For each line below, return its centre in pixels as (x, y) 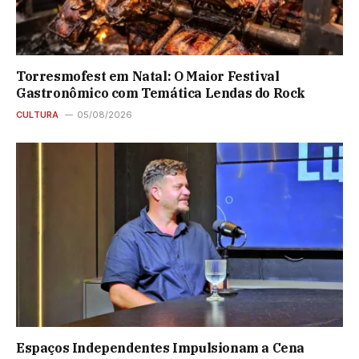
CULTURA (38, 115)
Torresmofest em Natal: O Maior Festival (148, 77)
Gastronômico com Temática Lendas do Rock (161, 93)
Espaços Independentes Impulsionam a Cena (161, 347)
